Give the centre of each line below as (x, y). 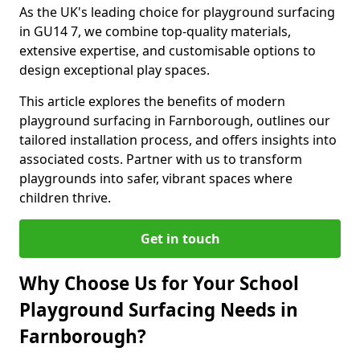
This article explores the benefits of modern (152, 101)
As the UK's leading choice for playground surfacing (177, 12)
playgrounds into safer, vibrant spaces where (156, 178)
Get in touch (180, 239)
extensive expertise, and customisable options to (168, 51)
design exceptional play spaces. (115, 70)
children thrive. (65, 198)
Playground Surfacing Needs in (159, 310)
